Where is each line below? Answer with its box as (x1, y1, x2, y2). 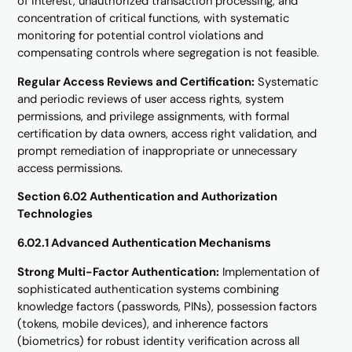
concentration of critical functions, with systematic (17, 9, 290, 26)
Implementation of (219, 264, 321, 280)
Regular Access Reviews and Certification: (17, 73, 255, 90)
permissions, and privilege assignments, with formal (17, 108, 290, 124)
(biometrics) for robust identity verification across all (17, 333, 300, 349)
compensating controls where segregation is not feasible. (17, 44, 320, 60)
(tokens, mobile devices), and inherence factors (17, 316, 269, 332)
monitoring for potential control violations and (17, 27, 264, 43)
